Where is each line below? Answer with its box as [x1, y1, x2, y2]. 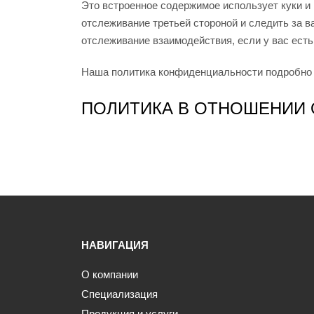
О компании [81, 268, 138, 281]
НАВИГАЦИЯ [81, 239, 149, 252]
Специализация [81, 288, 158, 301]
